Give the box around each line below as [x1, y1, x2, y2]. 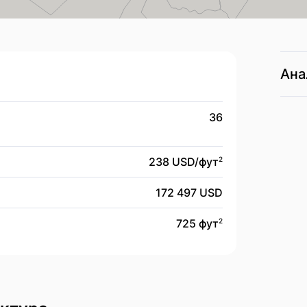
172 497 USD [156, 186, 223, 199]
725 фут [176, 217, 219, 230]
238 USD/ [149, 155, 199, 169]
